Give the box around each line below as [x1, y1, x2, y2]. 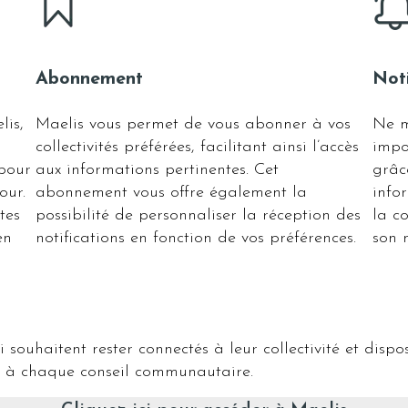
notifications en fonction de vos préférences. [36, 229, 356, 247]
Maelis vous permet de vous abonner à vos [36, 116, 351, 133]
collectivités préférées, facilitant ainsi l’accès [36, 138, 359, 156]
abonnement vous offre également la [36, 184, 307, 201]
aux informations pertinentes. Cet [36, 161, 279, 178]
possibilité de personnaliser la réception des [36, 207, 361, 224]
